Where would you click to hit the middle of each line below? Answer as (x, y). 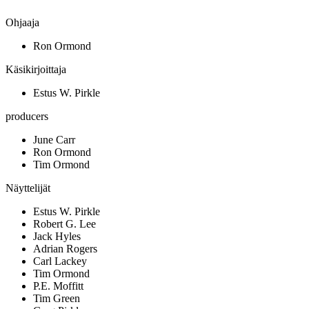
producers (27, 117)
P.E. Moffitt (58, 286)
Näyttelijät (28, 188)
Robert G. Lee (64, 224)
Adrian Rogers (65, 249)
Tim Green (57, 299)
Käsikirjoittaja (36, 70)
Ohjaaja (22, 23)
